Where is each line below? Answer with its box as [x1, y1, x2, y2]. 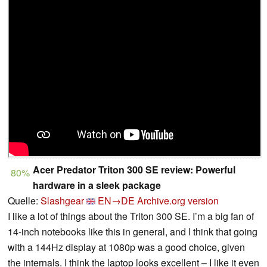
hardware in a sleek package [33, 178, 161, 192]
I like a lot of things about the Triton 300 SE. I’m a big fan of [8, 209, 254, 223]
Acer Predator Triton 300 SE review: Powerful [33, 162, 235, 176]
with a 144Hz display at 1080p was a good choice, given [8, 240, 245, 254]
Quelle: [8, 193, 41, 207]
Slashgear [41, 193, 84, 207]
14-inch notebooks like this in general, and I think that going [8, 224, 257, 238]
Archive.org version [137, 193, 219, 207]
